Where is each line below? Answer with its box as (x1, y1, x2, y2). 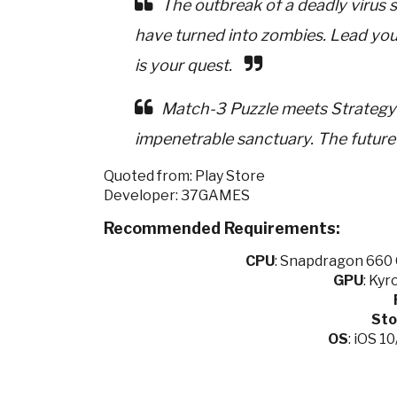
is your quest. (135, 56, 232, 74)
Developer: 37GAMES (104, 187, 250, 204)
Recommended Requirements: (104, 219, 344, 237)
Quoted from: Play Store (104, 167, 265, 184)
